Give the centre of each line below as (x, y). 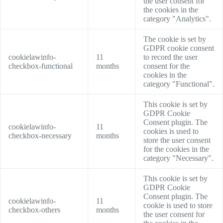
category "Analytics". (177, 19)
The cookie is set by (175, 39)
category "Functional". (179, 84)
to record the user (170, 57)
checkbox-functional (41, 66)
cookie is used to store (178, 206)
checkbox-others (34, 210)
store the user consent (177, 140)
